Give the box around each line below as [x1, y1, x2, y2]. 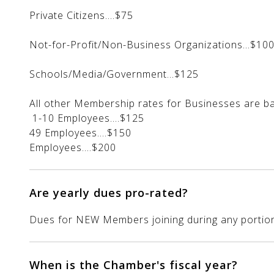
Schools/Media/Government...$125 [29, 67, 199, 81]
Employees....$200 [29, 141, 116, 155]
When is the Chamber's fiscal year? [29, 257, 238, 273]
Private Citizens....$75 [29, 9, 133, 23]
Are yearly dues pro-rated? [29, 185, 188, 201]
